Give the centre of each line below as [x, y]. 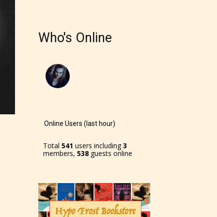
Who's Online [75, 38]
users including [98, 145]
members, [60, 153]
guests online [110, 153]
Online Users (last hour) [80, 123]
